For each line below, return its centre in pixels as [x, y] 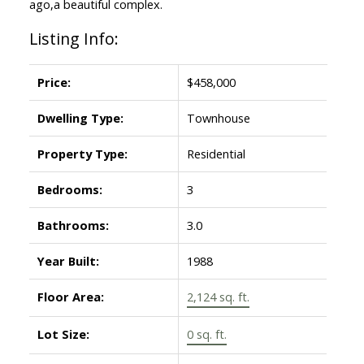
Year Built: [68, 261]
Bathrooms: [73, 225]
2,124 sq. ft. [218, 297]
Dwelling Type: [80, 118]
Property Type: [82, 154]
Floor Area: [70, 297]
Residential [216, 154]
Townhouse [218, 118]
